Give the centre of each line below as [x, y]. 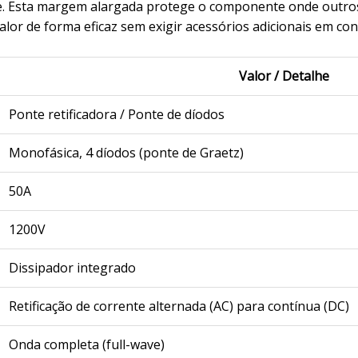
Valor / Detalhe [284, 76]
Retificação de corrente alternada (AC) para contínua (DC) [179, 306]
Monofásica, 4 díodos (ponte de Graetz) [126, 153]
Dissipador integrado [72, 268]
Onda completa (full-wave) [86, 345]
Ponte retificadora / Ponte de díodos [116, 115]
